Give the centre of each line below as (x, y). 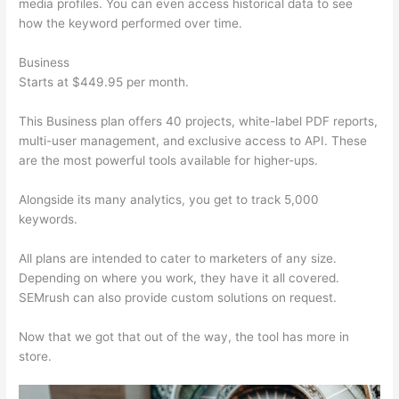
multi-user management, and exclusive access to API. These (193, 140)
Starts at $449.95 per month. (104, 82)
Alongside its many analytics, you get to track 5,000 (169, 199)
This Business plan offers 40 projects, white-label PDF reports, (199, 121)
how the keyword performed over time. (131, 24)
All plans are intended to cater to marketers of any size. (178, 258)
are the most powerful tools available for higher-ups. (169, 160)
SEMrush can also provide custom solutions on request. (178, 297)
